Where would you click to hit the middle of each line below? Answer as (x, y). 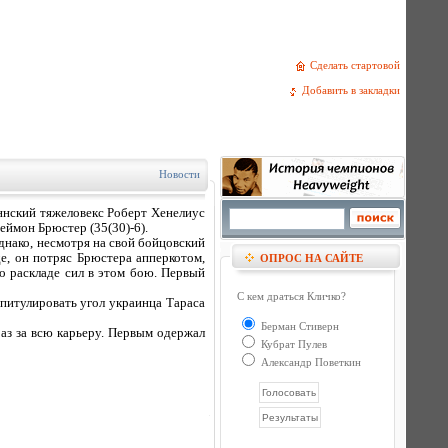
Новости (179, 174)
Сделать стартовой (358, 65)
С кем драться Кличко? (291, 296)
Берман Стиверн (298, 326)
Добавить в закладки (354, 90)
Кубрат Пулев (292, 344)
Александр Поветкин (309, 362)
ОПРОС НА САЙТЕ (311, 258)
